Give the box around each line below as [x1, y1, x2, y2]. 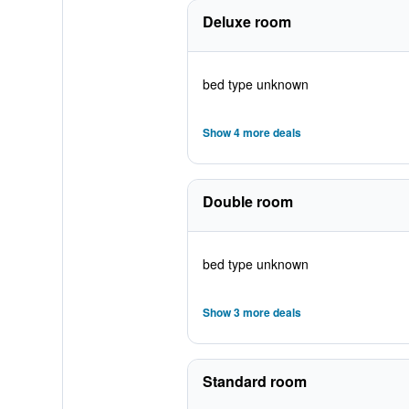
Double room [202, 191, 293, 212]
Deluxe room [202, 11, 291, 32]
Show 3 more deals [202, 304, 301, 320]
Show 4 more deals [202, 124, 301, 141]
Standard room [202, 371, 307, 392]
